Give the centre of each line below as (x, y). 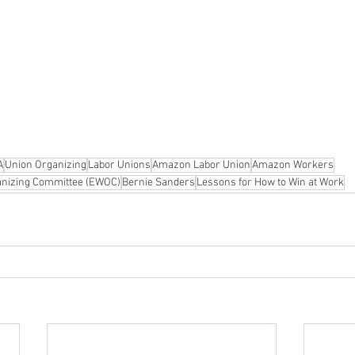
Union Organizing (46, 165)
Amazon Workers (293, 165)
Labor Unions (119, 165)
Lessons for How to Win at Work (270, 182)
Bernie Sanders (158, 182)
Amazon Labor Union (201, 165)
